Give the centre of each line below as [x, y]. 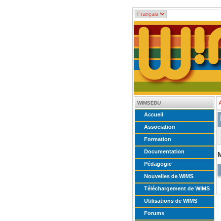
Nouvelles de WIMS [169, 176]
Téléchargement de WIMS [177, 188]
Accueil [154, 114]
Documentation [164, 151]
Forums [154, 213]
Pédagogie [158, 164]
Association [160, 127]
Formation [158, 139]
